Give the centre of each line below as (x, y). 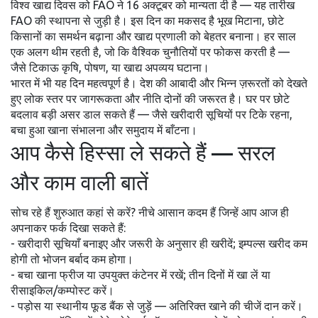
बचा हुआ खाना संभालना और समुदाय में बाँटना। (104, 130)
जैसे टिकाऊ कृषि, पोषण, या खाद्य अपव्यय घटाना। (110, 67)
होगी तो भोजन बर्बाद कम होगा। (72, 259)
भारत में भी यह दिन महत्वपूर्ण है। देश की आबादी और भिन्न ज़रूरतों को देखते (159, 83)
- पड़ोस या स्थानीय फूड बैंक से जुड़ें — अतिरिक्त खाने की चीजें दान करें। (157, 306)
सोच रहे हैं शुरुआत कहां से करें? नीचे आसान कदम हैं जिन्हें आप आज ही (150, 212)
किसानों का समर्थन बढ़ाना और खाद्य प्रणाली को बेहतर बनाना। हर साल (153, 36)
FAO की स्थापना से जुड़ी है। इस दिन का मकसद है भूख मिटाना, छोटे (147, 21)
